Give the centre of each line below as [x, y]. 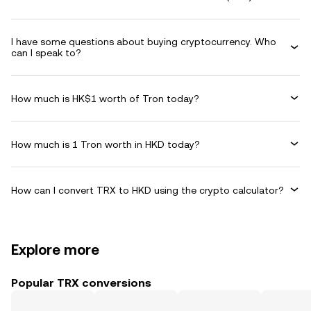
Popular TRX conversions [81, 283]
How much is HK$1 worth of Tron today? [105, 98]
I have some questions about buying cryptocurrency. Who [144, 42]
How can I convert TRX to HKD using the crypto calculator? [148, 190]
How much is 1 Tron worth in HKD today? [106, 144]
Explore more [55, 250]
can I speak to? [46, 53]
